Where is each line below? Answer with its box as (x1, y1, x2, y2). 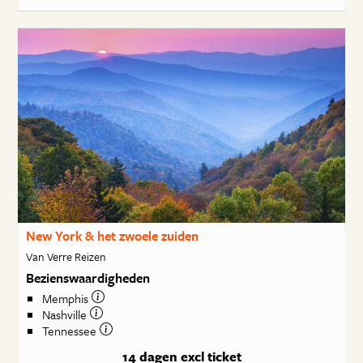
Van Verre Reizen (25, 247, 106, 265)
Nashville (41, 305, 90, 324)
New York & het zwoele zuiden (25, 226, 199, 246)
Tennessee (41, 322, 100, 340)
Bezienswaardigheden (25, 267, 150, 288)
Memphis (41, 289, 92, 308)
